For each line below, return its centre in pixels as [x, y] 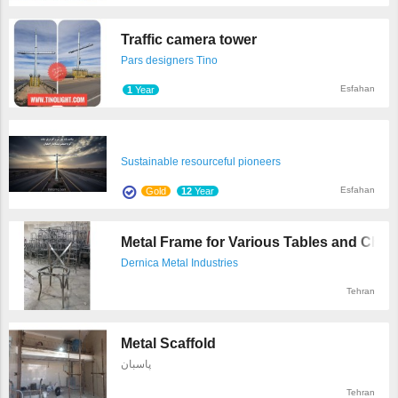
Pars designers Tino [169, 61]
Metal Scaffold [168, 344]
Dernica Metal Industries [179, 263]
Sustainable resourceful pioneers [201, 162]
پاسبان [136, 365]
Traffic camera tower [189, 40]
